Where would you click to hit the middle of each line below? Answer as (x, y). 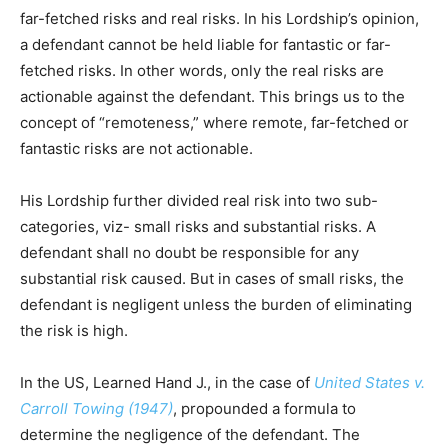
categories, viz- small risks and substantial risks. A (198, 227)
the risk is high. (74, 331)
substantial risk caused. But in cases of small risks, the (212, 279)
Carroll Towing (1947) (96, 409)
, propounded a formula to (264, 409)
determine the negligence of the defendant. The (190, 435)
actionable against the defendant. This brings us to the (212, 97)
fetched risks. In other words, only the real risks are (202, 71)
